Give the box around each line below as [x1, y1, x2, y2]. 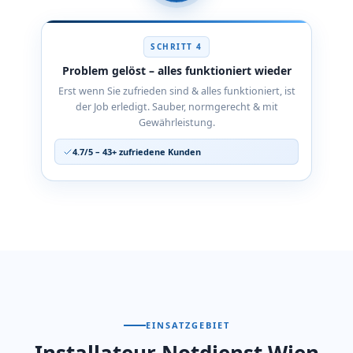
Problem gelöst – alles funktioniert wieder [61, 63, 292, 78]
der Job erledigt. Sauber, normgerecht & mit [75, 100, 278, 113]
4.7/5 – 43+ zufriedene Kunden [72, 146, 201, 158]
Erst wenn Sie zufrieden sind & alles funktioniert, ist [58, 84, 295, 98]
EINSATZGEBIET [145, 319, 230, 331]
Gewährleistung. [138, 116, 215, 129]
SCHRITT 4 [150, 41, 203, 52]
